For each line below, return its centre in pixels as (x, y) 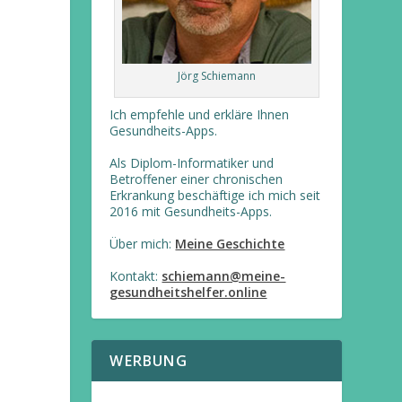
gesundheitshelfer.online (188, 293)
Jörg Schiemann (217, 76)
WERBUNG (149, 361)
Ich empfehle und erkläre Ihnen (200, 115)
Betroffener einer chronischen (197, 179)
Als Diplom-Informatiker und (192, 163)
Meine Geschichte (230, 244)
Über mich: (143, 244)
